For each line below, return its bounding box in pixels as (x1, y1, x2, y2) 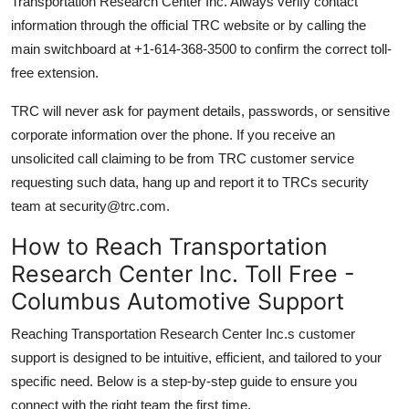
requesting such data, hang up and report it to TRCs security (11, 173, 369, 190)
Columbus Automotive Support (11, 287, 344, 315)
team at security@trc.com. (11, 197, 170, 214)
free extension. (11, 64, 99, 80)
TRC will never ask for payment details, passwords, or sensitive (11, 102, 390, 119)
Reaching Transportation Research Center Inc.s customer (11, 325, 355, 341)
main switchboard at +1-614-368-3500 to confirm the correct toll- (11, 40, 392, 57)
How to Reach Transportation (11, 232, 328, 260)
